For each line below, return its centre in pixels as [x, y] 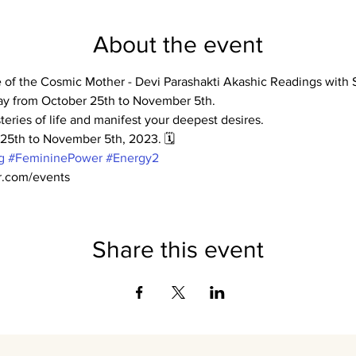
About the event [178, 44]
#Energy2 [132, 158]
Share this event [178, 250]
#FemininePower [55, 158]
